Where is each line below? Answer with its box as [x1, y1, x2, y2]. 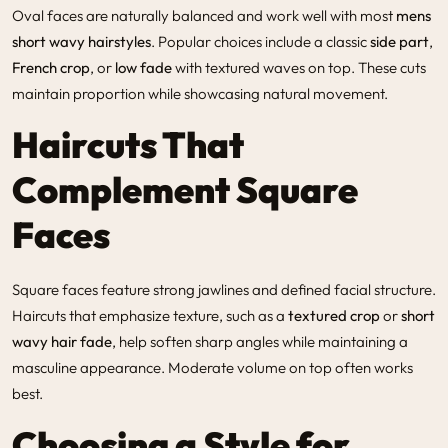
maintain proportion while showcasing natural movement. [12, 83, 388, 103]
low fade [115, 57, 172, 77]
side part [370, 31, 429, 51]
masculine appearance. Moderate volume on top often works [12, 357, 413, 377]
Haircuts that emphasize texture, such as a [12, 305, 288, 325]
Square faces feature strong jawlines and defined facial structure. [12, 279, 436, 299]
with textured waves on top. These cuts [172, 57, 426, 77]
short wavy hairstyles [12, 31, 151, 51]
